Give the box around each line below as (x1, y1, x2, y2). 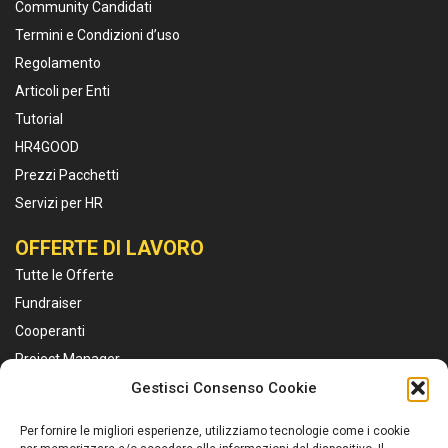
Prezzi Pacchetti (15, 167, 119, 183)
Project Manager (15, 351, 120, 367)
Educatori (15, 379, 75, 395)
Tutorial (15, 111, 63, 127)
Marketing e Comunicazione (15, 407, 192, 423)
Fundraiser (15, 295, 82, 311)
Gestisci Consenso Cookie (131, 379, 317, 397)
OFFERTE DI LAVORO (15, 236, 204, 260)
